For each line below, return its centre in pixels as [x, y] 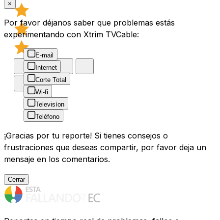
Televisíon [50, 105]
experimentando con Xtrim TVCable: [71, 35]
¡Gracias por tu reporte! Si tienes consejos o [86, 136]
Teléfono [47, 117]
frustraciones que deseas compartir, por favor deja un [105, 148]
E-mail [44, 55]
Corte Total [51, 80]
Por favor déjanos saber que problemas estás [89, 23]
